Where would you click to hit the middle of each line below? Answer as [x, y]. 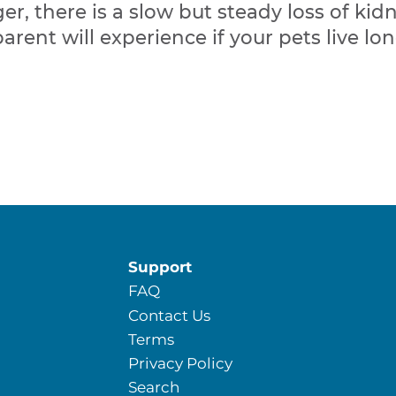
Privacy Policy [181, 363]
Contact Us [170, 315]
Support [160, 267]
